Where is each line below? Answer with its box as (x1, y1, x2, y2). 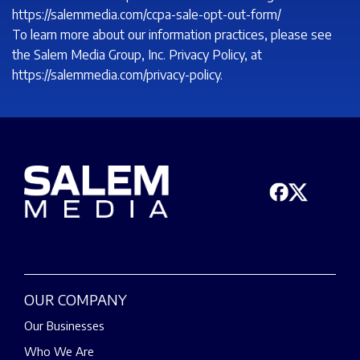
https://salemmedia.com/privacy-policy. (12, 67, 223, 84)
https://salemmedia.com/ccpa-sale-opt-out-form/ (12, 6, 281, 23)
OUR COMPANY (24, 290, 127, 309)
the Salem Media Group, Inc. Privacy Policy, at (12, 47, 262, 63)
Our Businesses (24, 318, 104, 333)
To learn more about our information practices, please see (12, 27, 332, 43)
